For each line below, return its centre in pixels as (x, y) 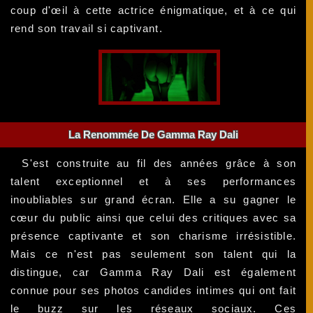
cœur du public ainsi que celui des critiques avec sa (154, 217)
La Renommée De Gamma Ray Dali (154, 134)
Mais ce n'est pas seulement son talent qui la (154, 254)
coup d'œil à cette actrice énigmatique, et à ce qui (154, 10)
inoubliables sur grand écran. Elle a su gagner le (154, 199)
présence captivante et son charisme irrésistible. (154, 235)
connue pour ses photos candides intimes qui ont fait (154, 290)
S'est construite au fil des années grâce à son (159, 163)
